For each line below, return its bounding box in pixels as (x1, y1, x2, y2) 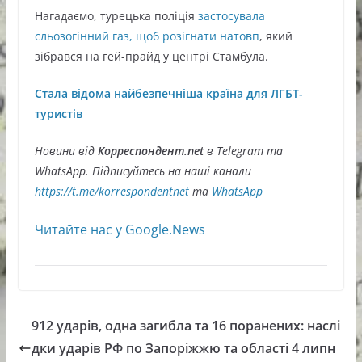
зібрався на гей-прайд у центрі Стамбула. (34, 48, 268, 64)
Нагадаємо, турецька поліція (34, 8, 198, 23)
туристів (34, 106, 82, 121)
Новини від (34, 143, 95, 158)
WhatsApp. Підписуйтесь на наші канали (34, 163, 251, 179)
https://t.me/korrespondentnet (34, 183, 189, 199)
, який (259, 28, 293, 44)
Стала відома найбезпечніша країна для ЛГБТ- (34, 86, 303, 101)
